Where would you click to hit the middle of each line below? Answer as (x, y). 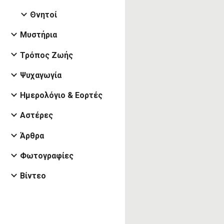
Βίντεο (33, 176)
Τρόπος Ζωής (46, 55)
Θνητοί (43, 15)
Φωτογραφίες (47, 155)
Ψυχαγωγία (41, 75)
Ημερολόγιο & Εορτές (61, 95)
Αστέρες (36, 115)
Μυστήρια (38, 35)
